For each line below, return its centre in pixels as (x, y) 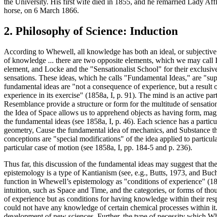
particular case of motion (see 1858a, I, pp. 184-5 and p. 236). (98, 148)
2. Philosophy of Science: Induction (91, 31)
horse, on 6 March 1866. (41, 11)
